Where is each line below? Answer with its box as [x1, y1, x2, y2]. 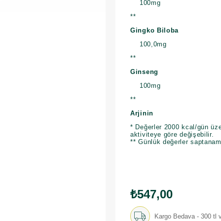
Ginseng [130, 68, 158, 76]
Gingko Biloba [130, 27, 179, 35]
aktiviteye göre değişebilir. [130, 131, 214, 139]
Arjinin [130, 110, 153, 117]
